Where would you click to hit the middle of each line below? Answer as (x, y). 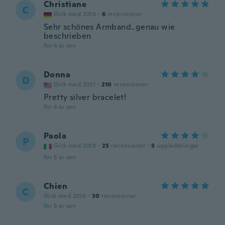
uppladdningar (178, 146)
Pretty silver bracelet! (85, 97)
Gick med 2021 (75, 84)
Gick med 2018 (75, 146)
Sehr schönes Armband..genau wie (109, 27)
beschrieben (68, 36)
